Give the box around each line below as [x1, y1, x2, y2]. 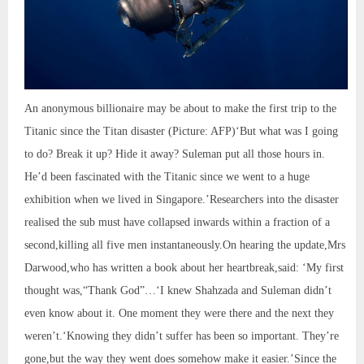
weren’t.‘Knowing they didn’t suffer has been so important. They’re [24, 330, 339, 343]
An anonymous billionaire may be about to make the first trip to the [24, 102, 336, 115]
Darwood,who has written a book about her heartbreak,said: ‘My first [24, 262, 344, 275]
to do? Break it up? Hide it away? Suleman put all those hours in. [24, 148, 325, 161]
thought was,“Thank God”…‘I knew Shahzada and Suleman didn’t [24, 284, 331, 297]
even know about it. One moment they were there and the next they [24, 307, 334, 320]
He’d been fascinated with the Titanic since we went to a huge [24, 171, 310, 184]
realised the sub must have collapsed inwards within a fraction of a [24, 216, 330, 229]
